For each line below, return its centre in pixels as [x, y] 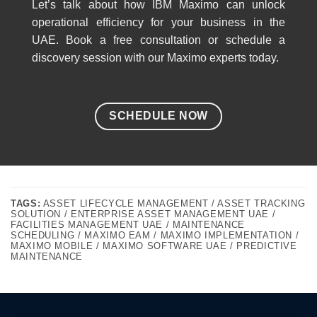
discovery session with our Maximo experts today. [155, 57]
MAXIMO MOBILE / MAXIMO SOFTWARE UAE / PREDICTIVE [154, 246]
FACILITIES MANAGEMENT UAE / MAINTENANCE [128, 224]
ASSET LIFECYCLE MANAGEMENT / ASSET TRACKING [173, 203]
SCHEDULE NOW [158, 115]
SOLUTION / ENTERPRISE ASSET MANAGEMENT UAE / [143, 214]
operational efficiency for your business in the [158, 22]
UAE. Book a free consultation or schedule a [158, 40]
